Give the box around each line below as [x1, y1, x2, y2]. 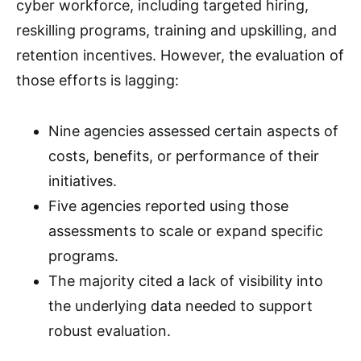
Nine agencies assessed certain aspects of [48, 122, 338, 139]
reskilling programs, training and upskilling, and [16, 22, 337, 39]
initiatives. [48, 172, 117, 189]
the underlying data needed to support [48, 297, 313, 314]
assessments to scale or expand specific [48, 222, 323, 239]
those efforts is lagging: [16, 72, 179, 89]
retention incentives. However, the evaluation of [16, 47, 344, 64]
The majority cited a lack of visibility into [48, 272, 323, 289]
